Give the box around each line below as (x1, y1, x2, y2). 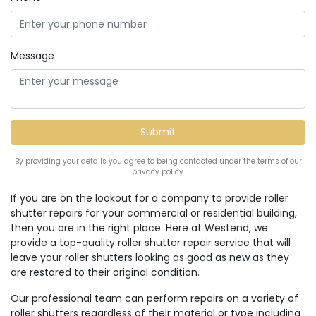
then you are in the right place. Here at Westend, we (11, 221, 268, 235)
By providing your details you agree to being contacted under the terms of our (14, 156, 302, 166)
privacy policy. (131, 166, 185, 177)
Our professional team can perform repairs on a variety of (11, 291, 298, 305)
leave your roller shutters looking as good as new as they (11, 250, 289, 265)
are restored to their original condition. (11, 265, 202, 279)
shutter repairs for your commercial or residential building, (11, 206, 297, 220)
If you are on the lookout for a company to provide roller (11, 191, 288, 205)
